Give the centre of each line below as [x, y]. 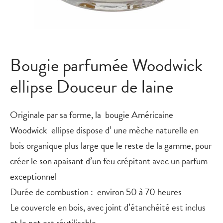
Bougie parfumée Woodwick [107, 65]
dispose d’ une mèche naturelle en [136, 130]
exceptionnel [33, 176]
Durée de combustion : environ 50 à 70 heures [96, 192]
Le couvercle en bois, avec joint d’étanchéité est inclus [108, 207]
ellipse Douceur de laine [92, 86]
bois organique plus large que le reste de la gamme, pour [111, 145]
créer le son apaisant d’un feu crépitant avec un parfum [109, 161]
